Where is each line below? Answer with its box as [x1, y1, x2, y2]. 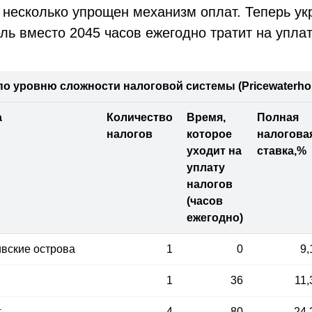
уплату [187, 162, 225, 174]
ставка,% [257, 145, 306, 157]
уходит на [187, 145, 242, 157]
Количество [107, 111, 173, 124]
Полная [257, 111, 299, 124]
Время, [187, 111, 226, 124]
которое [187, 128, 232, 141]
